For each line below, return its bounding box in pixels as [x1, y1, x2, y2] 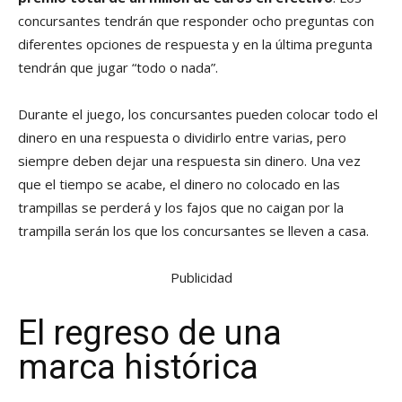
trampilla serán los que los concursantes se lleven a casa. [18, 222, 369, 240]
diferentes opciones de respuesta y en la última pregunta [18, 35, 372, 54]
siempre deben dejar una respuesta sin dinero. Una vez [18, 152, 361, 170]
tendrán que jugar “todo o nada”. [18, 58, 218, 77]
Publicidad [170, 268, 232, 287]
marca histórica [18, 347, 258, 388]
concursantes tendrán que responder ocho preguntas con [18, 12, 374, 31]
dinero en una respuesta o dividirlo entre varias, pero [18, 128, 346, 147]
